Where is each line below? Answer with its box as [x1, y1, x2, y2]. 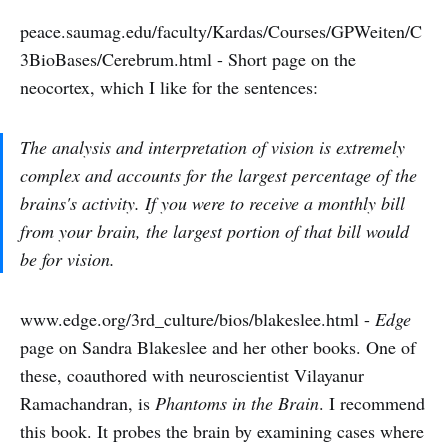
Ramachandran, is [20, 391, 155, 415]
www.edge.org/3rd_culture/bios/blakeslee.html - [20, 307, 375, 331]
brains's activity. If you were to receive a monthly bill [20, 191, 405, 215]
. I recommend [319, 391, 425, 415]
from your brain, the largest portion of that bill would [20, 219, 409, 243]
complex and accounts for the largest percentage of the [20, 163, 417, 187]
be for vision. [20, 247, 115, 271]
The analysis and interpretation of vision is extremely [20, 135, 405, 159]
